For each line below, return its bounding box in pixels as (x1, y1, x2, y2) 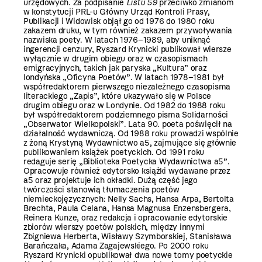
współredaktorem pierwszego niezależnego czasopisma (23, 81, 231, 92)
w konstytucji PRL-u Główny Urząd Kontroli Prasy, (23, 6, 210, 17)
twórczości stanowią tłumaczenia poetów (23, 184, 180, 195)
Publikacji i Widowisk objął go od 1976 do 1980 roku (23, 16, 215, 26)
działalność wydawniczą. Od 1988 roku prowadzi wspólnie (23, 128, 239, 139)
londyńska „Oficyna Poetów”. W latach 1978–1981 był (23, 72, 225, 82)
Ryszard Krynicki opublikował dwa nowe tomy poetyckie (23, 250, 233, 260)
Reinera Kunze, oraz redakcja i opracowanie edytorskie (23, 212, 228, 223)
